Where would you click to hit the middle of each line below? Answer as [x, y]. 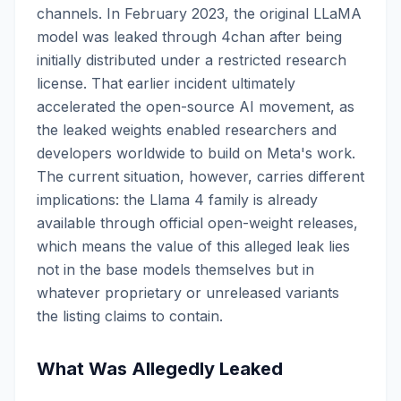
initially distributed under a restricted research [192, 60]
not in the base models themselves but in [175, 269]
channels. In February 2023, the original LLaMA [199, 13]
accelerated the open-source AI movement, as [196, 107]
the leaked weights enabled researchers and [187, 130]
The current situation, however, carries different [200, 176]
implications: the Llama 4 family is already [177, 200]
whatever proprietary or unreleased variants [188, 293]
